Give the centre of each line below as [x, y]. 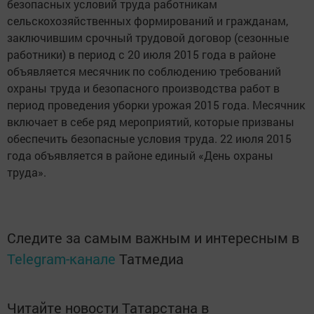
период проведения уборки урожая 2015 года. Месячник [156, 105]
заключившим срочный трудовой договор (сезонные [148, 37]
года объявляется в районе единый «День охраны [140, 155]
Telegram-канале [61, 259]
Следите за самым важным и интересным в [153, 238]
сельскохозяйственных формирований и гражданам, [148, 21]
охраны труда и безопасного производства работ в [143, 88]
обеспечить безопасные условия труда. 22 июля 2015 [149, 138]
